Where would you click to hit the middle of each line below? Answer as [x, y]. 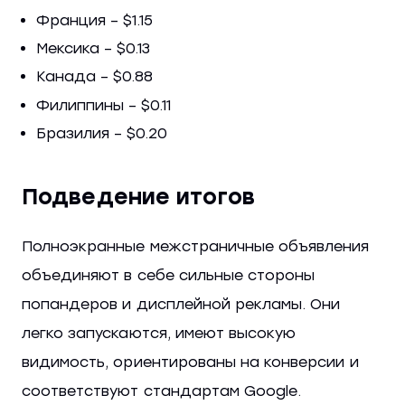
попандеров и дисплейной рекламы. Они [181, 304]
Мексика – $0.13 [93, 49]
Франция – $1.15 [94, 20]
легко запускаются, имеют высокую [159, 333]
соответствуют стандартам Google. [162, 391]
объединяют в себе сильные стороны [169, 275]
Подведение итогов [138, 196]
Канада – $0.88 [94, 77]
